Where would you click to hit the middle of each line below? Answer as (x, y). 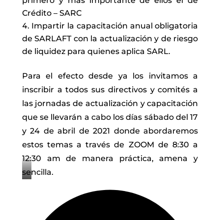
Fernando (42, 194)
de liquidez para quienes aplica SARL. (96, 52)
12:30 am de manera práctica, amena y (110, 159)
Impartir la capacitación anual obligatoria (115, 26)
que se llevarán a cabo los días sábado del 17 (110, 117)
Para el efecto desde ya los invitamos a (110, 76)
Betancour (44, 207)
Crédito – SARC (52, 13)
